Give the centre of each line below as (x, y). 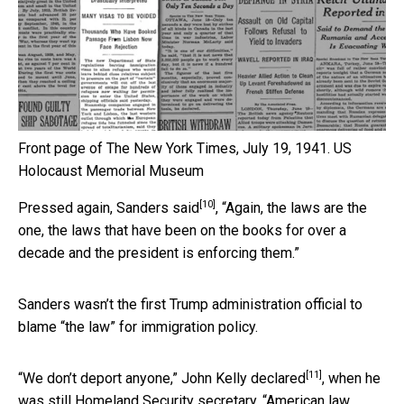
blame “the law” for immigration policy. (138, 326)
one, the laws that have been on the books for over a (182, 230)
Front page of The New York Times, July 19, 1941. (174, 148)
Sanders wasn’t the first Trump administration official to (190, 304)
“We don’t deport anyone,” (100, 378)
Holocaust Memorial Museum (111, 170)
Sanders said (158, 207)
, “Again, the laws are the (291, 207)
